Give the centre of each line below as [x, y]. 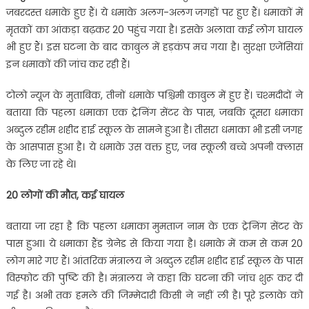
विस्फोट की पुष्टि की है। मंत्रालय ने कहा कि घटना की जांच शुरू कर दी [154, 278]
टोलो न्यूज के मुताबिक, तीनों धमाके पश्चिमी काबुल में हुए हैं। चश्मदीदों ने [154, 96]
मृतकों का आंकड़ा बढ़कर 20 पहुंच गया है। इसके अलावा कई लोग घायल [154, 30]
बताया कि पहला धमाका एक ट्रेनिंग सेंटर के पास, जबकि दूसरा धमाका [154, 113]
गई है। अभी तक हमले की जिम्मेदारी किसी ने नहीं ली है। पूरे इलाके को [154, 296]
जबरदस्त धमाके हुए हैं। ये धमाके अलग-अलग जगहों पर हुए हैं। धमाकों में [154, 13]
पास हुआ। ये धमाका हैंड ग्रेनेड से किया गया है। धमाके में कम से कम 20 [154, 244]
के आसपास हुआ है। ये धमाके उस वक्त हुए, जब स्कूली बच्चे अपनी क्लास [154, 147]
